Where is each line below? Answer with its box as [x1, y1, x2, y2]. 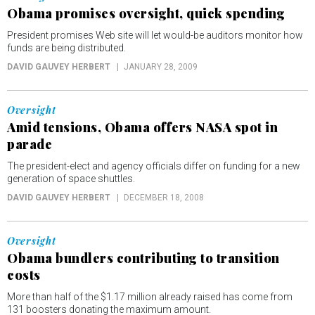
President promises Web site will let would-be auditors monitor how [7, 30, 303, 41]
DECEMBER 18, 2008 [124, 193, 204, 202]
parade [7, 136, 52, 153]
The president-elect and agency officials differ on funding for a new [7, 160, 300, 172]
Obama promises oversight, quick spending [7, 5, 285, 22]
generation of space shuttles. [7, 173, 135, 184]
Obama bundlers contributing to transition [7, 250, 280, 266]
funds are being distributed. [7, 42, 126, 53]
